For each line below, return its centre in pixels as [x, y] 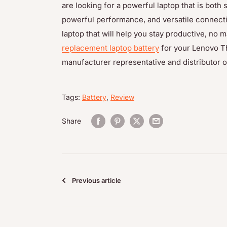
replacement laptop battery [110, 48]
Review [122, 97]
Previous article [97, 181]
